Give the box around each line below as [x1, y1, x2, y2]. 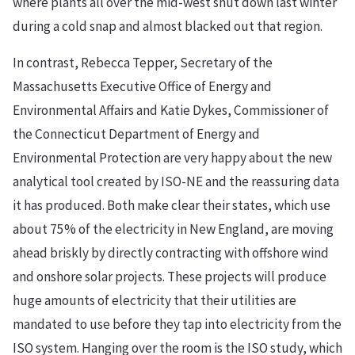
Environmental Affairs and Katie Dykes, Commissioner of [13, 101, 329, 120]
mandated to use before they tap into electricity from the [13, 315, 342, 334]
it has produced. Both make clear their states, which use [13, 197, 330, 215]
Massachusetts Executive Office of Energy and [13, 78, 272, 96]
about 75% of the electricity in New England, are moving [13, 220, 334, 239]
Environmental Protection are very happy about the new [13, 149, 332, 167]
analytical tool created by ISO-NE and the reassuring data [13, 173, 339, 191]
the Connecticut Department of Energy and [13, 125, 260, 143]
